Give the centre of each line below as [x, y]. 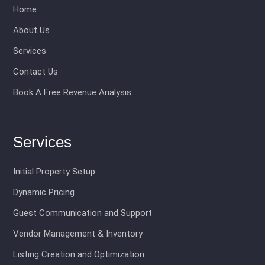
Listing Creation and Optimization [79, 254]
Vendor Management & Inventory [78, 233]
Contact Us [36, 71]
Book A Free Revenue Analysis [72, 92]
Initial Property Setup [54, 171]
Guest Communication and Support [83, 213]
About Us [32, 30]
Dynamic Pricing [44, 192]
